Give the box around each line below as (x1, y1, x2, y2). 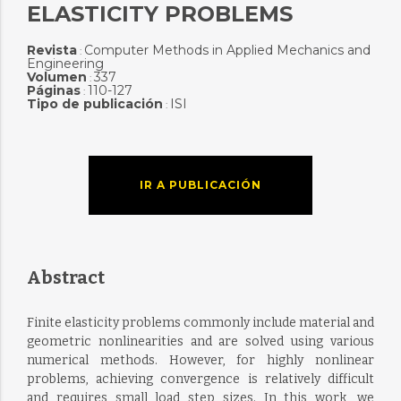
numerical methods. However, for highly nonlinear (26, 353, 375, 368)
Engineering (26, 55, 104, 72)
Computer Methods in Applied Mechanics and (83, 42, 371, 58)
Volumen (26, 69, 87, 85)
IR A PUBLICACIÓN (139, 178, 261, 192)
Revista (26, 42, 77, 58)
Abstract (26, 267, 105, 288)
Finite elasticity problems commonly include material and (26, 315, 375, 330)
